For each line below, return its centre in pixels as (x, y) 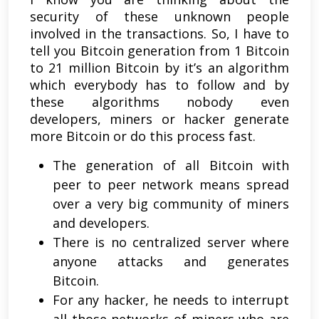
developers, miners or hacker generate (159, 119)
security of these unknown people (159, 16)
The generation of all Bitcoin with (171, 165)
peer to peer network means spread (171, 184)
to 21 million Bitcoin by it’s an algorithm (159, 67)
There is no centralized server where (171, 242)
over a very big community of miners (171, 203)
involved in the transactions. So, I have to (159, 33)
